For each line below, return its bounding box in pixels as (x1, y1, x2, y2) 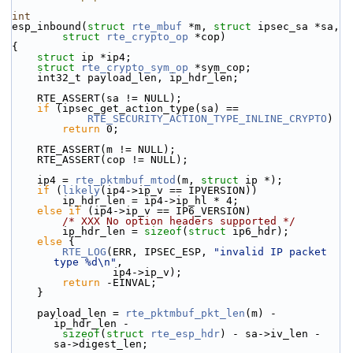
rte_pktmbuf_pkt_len (125, 307, 245, 319)
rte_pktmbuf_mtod (75, 174, 176, 186)
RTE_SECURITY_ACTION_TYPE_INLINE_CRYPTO (87, 113, 327, 124)
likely (62, 184, 100, 196)
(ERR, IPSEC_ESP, (106, 246, 214, 258)
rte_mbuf (132, 20, 182, 32)
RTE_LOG (62, 246, 106, 258)
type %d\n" (54, 256, 117, 268)
